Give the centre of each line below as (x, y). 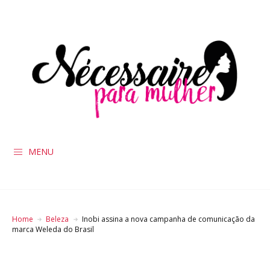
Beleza (58, 219)
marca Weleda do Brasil (53, 230)
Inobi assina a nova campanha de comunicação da (167, 219)
